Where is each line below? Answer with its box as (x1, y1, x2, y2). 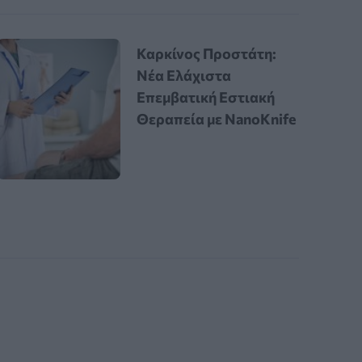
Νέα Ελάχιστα (137, 66, 232, 85)
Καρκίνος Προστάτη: (137, 44, 277, 63)
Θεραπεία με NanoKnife (137, 110, 297, 128)
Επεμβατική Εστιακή (137, 88, 276, 107)
